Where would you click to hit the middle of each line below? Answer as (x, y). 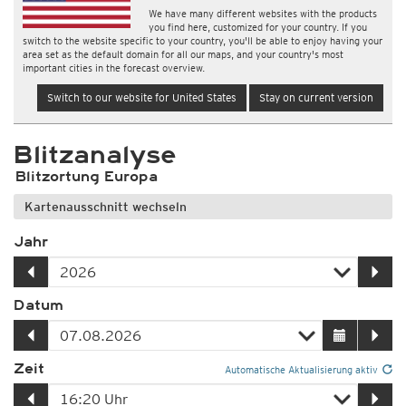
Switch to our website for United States (142, 97)
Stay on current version (316, 97)
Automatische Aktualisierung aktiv (301, 370)
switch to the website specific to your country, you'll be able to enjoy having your (203, 41)
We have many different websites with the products (263, 14)
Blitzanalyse (95, 155)
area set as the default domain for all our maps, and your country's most (183, 54)
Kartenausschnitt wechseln (106, 207)
